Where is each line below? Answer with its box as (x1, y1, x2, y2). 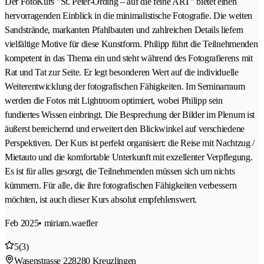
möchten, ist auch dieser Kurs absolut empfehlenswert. (5, 194, 197, 204)
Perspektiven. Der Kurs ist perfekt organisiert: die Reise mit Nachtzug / (5, 137, 255, 148)
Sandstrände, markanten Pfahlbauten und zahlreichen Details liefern (5, 24, 243, 35)
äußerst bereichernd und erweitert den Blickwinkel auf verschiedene (5, 123, 245, 134)
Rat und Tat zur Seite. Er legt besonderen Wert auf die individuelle (5, 67, 239, 77)
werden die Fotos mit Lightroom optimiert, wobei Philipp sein (5, 95, 223, 105)
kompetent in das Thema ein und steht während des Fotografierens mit (5, 52, 253, 63)
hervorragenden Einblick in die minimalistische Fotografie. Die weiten (5, 10, 252, 21)
